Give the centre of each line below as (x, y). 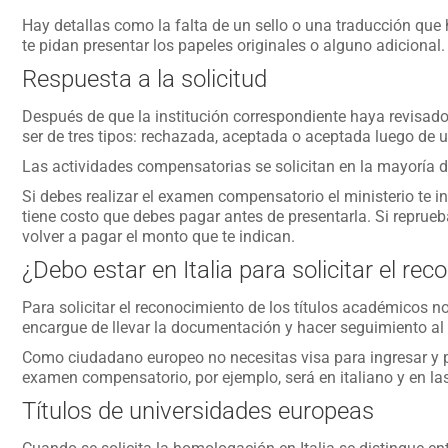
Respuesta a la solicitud (144, 79)
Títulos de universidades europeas (197, 411)
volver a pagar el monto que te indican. (158, 236)
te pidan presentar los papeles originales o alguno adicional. (233, 45)
